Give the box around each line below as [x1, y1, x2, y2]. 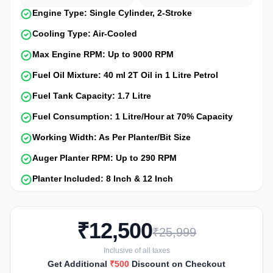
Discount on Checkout [129, 258, 225, 269]
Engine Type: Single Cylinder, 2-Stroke [32, 7, 192, 18]
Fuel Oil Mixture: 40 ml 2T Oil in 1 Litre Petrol [32, 69, 218, 80]
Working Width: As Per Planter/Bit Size [32, 132, 191, 142]
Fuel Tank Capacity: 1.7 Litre [32, 90, 151, 101]
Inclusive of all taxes [103, 246, 170, 255]
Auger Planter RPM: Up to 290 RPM [32, 152, 177, 163]
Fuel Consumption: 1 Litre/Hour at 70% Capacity [32, 111, 233, 121]
